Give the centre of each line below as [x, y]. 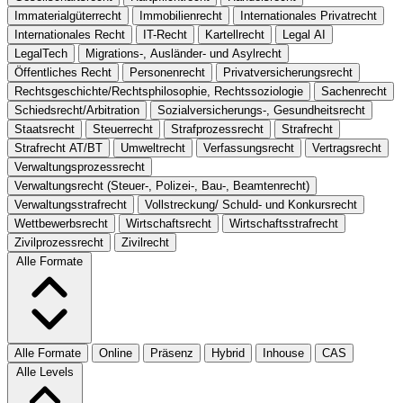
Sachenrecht [354, 91]
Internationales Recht [70, 34]
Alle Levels [45, 372]
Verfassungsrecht [249, 148]
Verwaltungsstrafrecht [71, 204]
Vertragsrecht [347, 148]
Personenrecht [167, 72]
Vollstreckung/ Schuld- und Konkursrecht [251, 204]
